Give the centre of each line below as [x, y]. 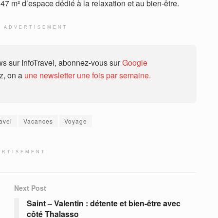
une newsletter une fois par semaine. [88, 75]
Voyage [76, 121]
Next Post [30, 188]
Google [135, 63]
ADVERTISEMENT [36, 27]
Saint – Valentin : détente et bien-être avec [104, 203]
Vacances [38, 121]
